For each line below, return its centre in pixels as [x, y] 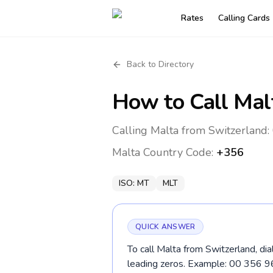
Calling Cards [244, 18]
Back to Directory [160, 64]
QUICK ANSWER [165, 227]
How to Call [173, 102]
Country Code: [178, 152]
